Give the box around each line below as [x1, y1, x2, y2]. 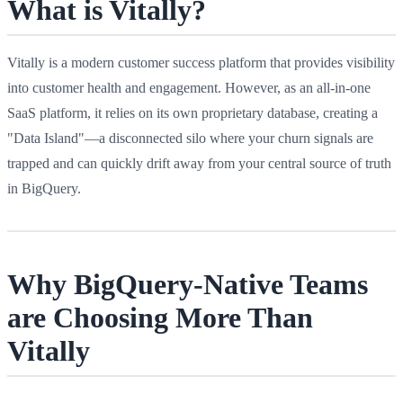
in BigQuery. [7, 180, 81, 196]
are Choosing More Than [7, 300, 313, 334]
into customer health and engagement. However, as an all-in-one [7, 79, 371, 95]
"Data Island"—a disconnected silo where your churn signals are [7, 130, 373, 146]
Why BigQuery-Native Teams [7, 267, 368, 300]
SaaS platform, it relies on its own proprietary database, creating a [7, 104, 378, 121]
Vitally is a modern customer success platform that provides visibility [7, 54, 395, 70]
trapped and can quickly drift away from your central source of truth [7, 155, 391, 171]
